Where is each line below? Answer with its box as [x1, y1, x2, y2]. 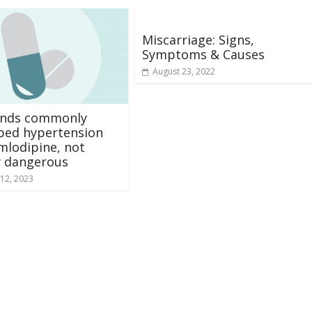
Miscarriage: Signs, [142, 31, 254, 48]
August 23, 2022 [153, 65, 215, 77]
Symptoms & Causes [142, 46, 265, 63]
